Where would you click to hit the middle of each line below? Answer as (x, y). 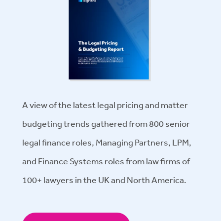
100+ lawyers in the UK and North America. (104, 179)
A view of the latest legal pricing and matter (105, 104)
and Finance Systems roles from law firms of (106, 161)
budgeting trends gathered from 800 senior (106, 123)
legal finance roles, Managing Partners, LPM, (107, 142)
